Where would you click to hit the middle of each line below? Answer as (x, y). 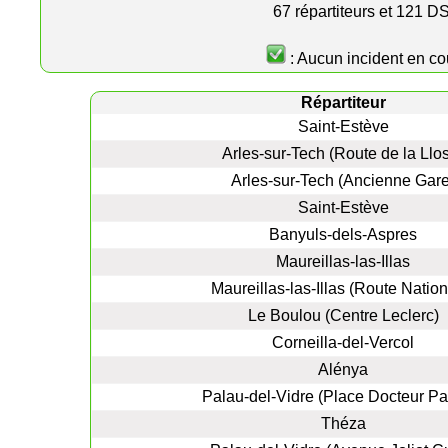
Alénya (343, 369)
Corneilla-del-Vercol (343, 342)
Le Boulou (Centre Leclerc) (343, 315)
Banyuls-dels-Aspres (343, 234)
